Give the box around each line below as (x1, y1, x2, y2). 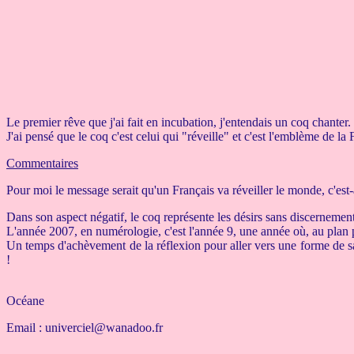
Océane (6, 294, 44, 307)
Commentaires (6, 156, 78, 170)
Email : (6, 321, 45, 334)
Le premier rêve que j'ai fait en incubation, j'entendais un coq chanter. (6, 115, 351, 129)
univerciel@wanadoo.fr (45, 321, 163, 334)
